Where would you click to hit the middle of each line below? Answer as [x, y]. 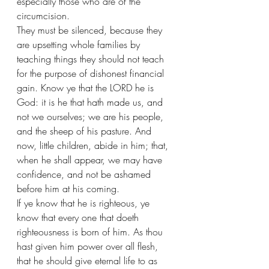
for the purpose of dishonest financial [92, 73]
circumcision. [43, 15]
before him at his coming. [68, 188]
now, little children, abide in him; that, [94, 145]
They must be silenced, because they [91, 30]
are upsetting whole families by [80, 44]
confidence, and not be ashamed [85, 174]
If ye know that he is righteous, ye [85, 203]
